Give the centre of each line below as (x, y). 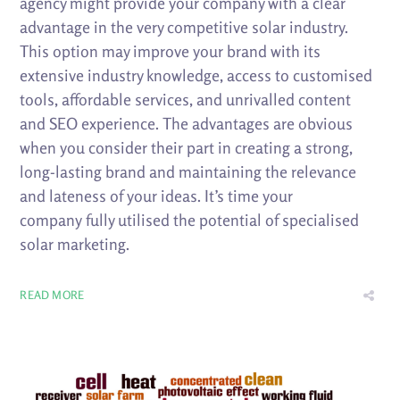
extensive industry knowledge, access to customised (196, 75)
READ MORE (52, 294)
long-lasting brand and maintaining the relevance (188, 171)
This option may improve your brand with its (171, 50)
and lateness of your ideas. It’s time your (157, 195)
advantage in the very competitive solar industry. (184, 26)
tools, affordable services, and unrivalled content (186, 99)
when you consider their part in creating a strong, (187, 147)
